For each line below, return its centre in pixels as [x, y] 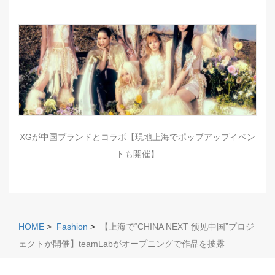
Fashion [72, 227]
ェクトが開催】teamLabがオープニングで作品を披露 [122, 244]
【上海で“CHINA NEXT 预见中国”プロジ [177, 227]
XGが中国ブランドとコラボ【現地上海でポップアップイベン [137, 137]
